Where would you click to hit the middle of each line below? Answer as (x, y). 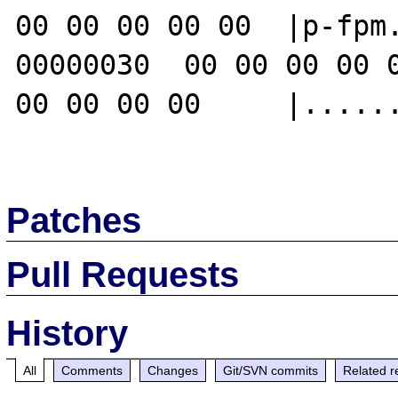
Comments (92, 370)
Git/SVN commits (271, 370)
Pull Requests (123, 274)
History (68, 333)
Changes (173, 370)
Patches (74, 220)
